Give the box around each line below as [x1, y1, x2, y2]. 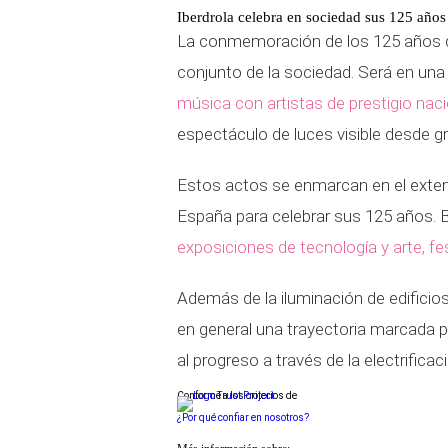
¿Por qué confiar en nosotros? [177, 412, 309, 423]
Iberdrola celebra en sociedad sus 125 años [177, 9, 446, 25]
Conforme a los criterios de [177, 390, 297, 401]
